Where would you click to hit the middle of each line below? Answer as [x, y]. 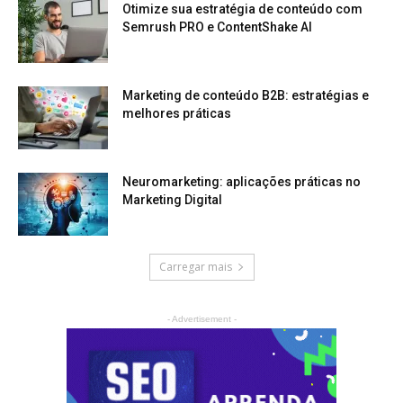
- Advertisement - [201, 319]
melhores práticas [177, 113]
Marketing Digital [172, 200]
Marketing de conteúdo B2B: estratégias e [246, 95]
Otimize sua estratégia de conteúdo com [242, 9]
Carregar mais [195, 267]
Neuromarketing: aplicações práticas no [242, 182]
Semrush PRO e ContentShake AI [217, 27]
